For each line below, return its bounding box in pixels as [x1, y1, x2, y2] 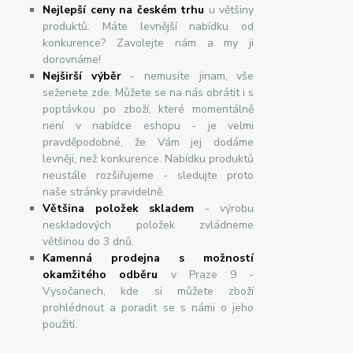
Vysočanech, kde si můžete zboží [43, 284, 255, 299]
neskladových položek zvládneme [43, 217, 255, 233]
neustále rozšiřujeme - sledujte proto [43, 168, 255, 184]
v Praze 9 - [158, 267, 255, 283]
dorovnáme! [43, 52, 102, 68]
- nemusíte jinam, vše [121, 69, 255, 84]
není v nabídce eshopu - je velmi [43, 118, 255, 134]
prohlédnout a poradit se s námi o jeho [43, 300, 255, 316]
